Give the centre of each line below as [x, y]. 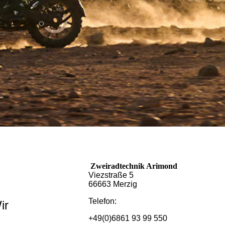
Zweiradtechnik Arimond [133, 166]
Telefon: [103, 201]
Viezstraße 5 [111, 175]
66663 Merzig [113, 184]
